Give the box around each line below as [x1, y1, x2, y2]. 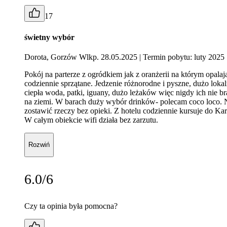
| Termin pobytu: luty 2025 [139, 52, 224, 61]
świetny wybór [24, 32, 74, 42]
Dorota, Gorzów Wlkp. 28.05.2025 [24, 52, 139, 61]
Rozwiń [28, 141, 50, 149]
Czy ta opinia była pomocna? [24, 201, 118, 210]
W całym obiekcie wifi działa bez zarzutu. [24, 115, 158, 124]
